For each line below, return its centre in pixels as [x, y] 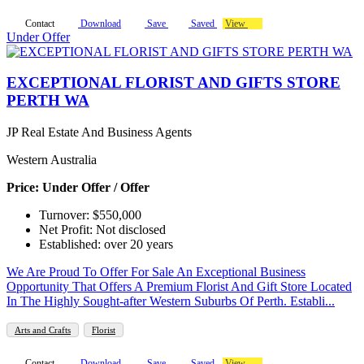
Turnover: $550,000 [90, 215]
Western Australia [52, 160]
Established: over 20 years [106, 245]
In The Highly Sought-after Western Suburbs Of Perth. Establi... [171, 301]
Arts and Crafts [43, 330]
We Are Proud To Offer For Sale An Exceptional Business [156, 272]
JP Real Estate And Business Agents [99, 132]
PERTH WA [48, 101]
